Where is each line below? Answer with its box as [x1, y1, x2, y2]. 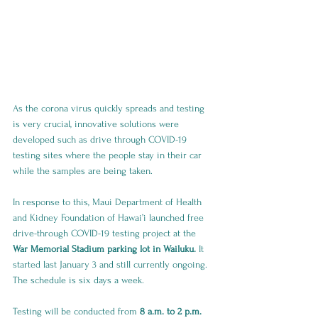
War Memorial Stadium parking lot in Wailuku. [13, 243, 199, 254]
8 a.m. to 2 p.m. [140, 305, 204, 317]
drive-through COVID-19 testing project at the [13, 227, 199, 238]
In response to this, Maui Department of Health [13, 196, 204, 207]
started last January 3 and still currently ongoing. [13, 258, 210, 270]
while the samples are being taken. [13, 165, 153, 176]
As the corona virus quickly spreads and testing [13, 102, 207, 114]
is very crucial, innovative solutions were [13, 118, 182, 129]
